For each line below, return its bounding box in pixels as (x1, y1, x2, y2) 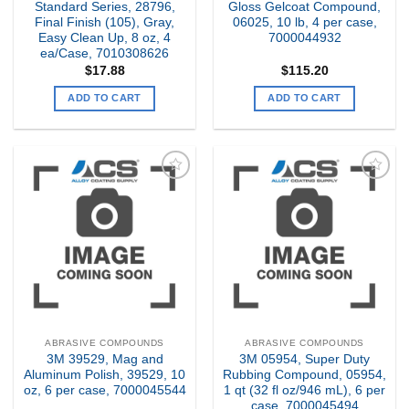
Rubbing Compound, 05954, (223, 367, 386, 382)
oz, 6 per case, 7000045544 (23, 383, 186, 397)
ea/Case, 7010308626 (40, 47, 169, 61)
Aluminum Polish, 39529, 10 (24, 367, 185, 382)
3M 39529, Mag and (46, 351, 163, 366)
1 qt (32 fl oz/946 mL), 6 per (224, 383, 385, 397)
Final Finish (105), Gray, (35, 16, 174, 30)
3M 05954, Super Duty (239, 351, 370, 366)
